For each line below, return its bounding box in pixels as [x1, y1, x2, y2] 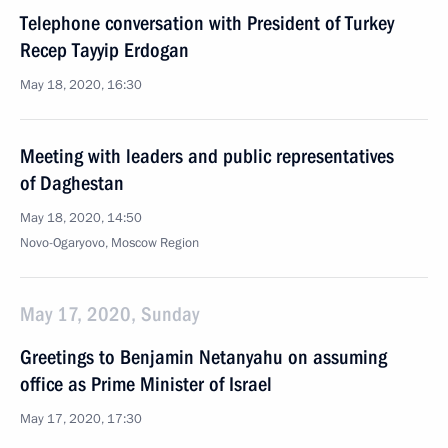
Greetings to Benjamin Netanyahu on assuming [20, 345, 387, 369]
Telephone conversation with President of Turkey [20, 11, 394, 35]
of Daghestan [20, 171, 124, 195]
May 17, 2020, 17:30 [20, 410, 142, 428]
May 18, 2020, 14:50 [20, 209, 142, 227]
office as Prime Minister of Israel [20, 372, 272, 396]
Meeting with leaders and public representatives [20, 144, 394, 168]
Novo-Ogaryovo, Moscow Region [20, 234, 199, 252]
